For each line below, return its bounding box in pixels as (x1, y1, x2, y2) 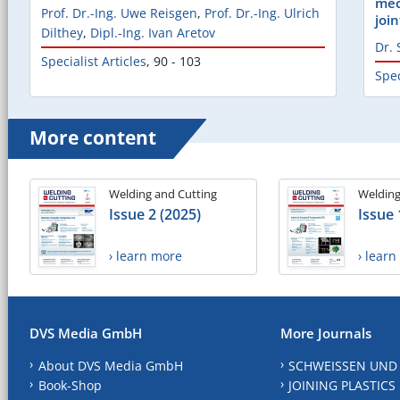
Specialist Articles (41, 53, 146, 71)
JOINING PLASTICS (288, 376, 396, 394)
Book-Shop (37, 376, 102, 394)
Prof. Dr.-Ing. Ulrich (204, 4, 320, 22)
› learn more (109, 247, 182, 265)
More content (29, 125, 156, 151)
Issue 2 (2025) (109, 204, 201, 225)
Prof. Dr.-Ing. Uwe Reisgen (41, 4, 197, 22)
